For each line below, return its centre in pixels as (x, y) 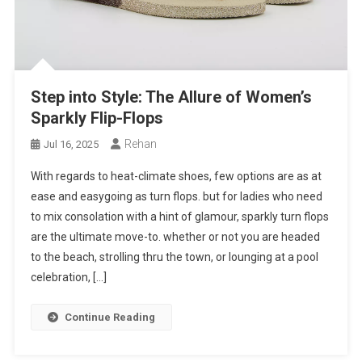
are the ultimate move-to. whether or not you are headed (176, 236)
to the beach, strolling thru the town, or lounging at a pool (175, 257)
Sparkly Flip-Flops (97, 118)
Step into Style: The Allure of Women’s (172, 97)
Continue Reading (110, 317)
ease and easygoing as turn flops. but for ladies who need (177, 196)
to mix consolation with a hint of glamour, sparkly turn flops (180, 216)
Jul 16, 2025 (72, 144)
